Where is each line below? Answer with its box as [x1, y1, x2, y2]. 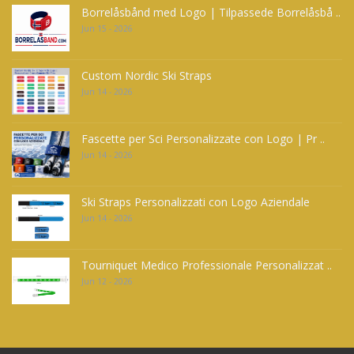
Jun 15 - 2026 [81, 23, 133, 35]
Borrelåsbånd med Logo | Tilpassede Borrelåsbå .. [81, 5, 341, 21]
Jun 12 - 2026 [81, 276, 133, 288]
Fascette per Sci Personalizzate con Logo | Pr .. [81, 131, 325, 147]
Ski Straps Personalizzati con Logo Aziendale [81, 194, 310, 210]
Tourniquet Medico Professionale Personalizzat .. [81, 258, 332, 273]
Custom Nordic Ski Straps [81, 68, 212, 84]
